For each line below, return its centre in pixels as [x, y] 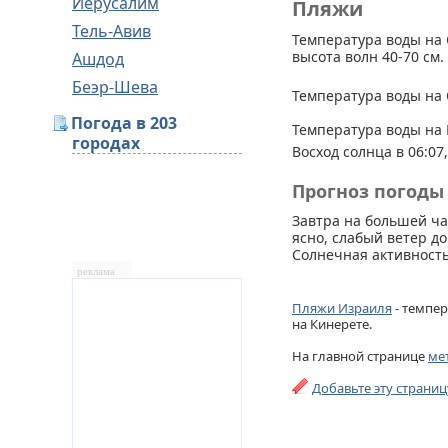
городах [106, 143]
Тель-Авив [111, 31]
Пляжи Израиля [342, 308]
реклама [96, 271]
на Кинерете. [332, 324]
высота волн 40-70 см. [368, 56]
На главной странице [360, 356]
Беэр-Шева [115, 87]
